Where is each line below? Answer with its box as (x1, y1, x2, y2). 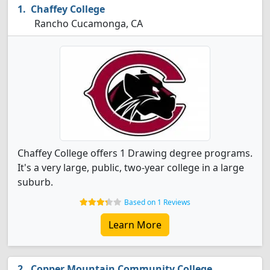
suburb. (17, 175, 53, 189)
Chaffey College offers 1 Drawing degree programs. (17, 146, 253, 160)
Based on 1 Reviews (124, 197, 190, 207)
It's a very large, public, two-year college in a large (17, 161, 244, 174)
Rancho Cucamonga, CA (32, 17, 143, 30)
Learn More (108, 218, 162, 231)
